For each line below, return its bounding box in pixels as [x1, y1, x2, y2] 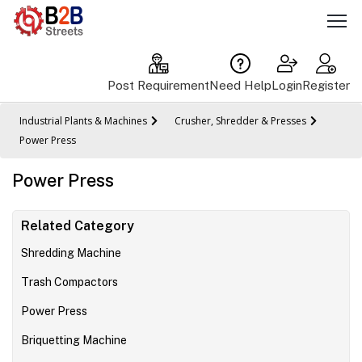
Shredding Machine [21, 246, 121, 259]
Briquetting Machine [21, 333, 127, 347]
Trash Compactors [21, 275, 118, 288]
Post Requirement [107, 78, 209, 92]
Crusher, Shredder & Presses [175, 113, 306, 128]
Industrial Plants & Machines [19, 113, 147, 128]
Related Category [21, 217, 134, 234]
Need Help [209, 78, 271, 92]
